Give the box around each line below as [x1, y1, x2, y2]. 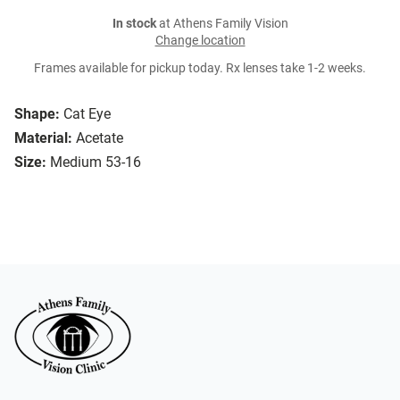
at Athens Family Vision [155, 16, 288, 32]
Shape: [14, 105, 60, 123]
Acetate [76, 129, 123, 147]
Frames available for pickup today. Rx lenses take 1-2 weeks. [34, 61, 366, 77]
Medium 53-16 [50, 154, 141, 171]
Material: [14, 129, 72, 147]
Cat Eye [63, 105, 111, 123]
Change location [154, 33, 246, 49]
